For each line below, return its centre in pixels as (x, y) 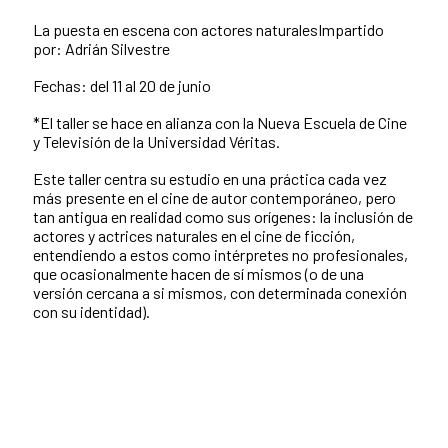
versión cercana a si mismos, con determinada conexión (220, 292)
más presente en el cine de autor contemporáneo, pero (214, 197)
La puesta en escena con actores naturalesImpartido (208, 29)
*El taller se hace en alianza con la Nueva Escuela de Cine (220, 122)
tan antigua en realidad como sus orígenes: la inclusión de (223, 216)
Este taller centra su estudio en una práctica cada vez (210, 178)
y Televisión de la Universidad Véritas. (156, 141)
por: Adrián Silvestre (101, 48)
